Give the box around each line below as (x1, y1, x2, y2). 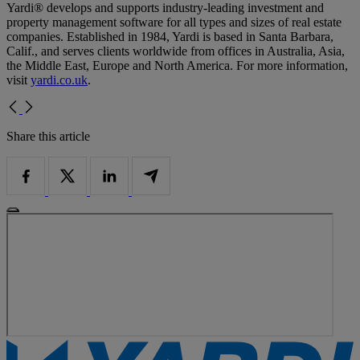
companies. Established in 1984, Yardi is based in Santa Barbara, (6, 29, 333, 43)
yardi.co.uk (31, 72, 88, 87)
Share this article (6, 129, 90, 143)
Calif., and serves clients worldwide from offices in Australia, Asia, (6, 43, 345, 58)
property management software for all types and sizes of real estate (6, 14, 342, 29)
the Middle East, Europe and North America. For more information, (6, 58, 348, 72)
